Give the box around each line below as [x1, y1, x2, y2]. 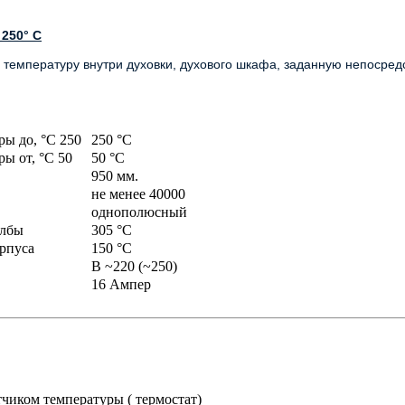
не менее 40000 [91, 186, 185, 202]
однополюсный [91, 204, 187, 220]
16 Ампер [91, 277, 155, 292]
